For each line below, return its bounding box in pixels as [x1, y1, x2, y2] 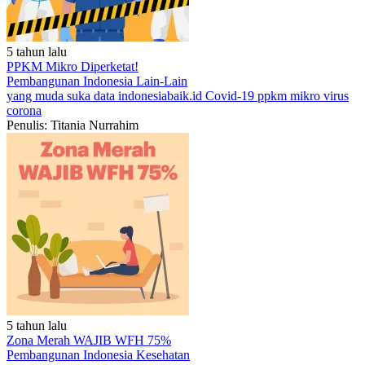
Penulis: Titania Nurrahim [7, 118, 139, 132]
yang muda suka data [7, 89, 118, 103]
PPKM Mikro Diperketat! [7, 59, 139, 73]
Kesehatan [136, 348, 190, 362]
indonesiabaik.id [118, 89, 205, 103]
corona [7, 103, 42, 117]
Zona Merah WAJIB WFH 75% [7, 333, 171, 347]
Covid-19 [205, 89, 257, 103]
